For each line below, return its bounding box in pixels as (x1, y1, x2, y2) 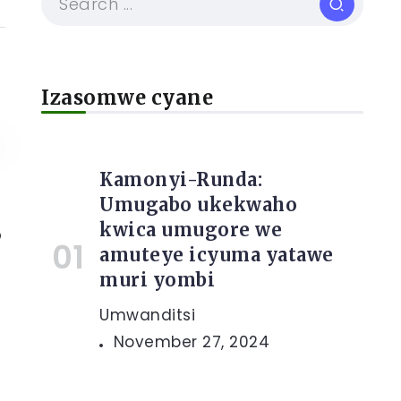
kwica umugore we (99, 218, 282, 241)
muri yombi (99, 269, 215, 291)
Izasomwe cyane (41, 85, 213, 110)
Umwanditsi (99, 304, 195, 326)
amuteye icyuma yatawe (99, 243, 334, 266)
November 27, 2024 (113, 331, 269, 353)
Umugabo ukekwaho (99, 193, 297, 216)
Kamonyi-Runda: (99, 168, 262, 191)
